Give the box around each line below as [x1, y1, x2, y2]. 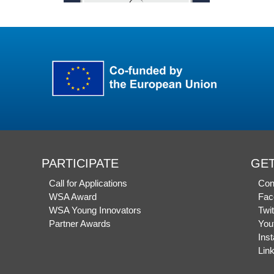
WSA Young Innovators [49, 204, 142, 215]
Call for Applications [49, 177, 128, 188]
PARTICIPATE [42, 156, 119, 170]
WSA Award [49, 191, 97, 202]
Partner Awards [49, 218, 111, 229]
